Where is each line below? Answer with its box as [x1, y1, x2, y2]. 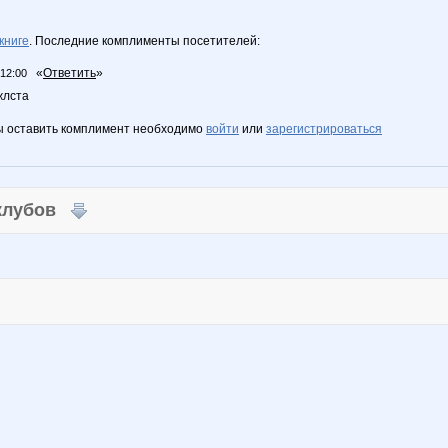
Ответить [43, 66, 96, 81]
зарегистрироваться [266, 122, 382, 136]
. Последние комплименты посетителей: [29, 34, 260, 48]
